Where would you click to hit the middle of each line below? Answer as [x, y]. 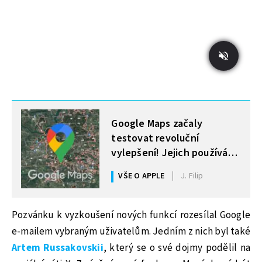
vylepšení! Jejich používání [174, 153]
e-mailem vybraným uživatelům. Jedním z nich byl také [131, 231]
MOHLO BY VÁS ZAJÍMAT [78, 111]
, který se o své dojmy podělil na [177, 248]
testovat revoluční [155, 138]
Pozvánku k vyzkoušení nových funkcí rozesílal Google [131, 215]
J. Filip [192, 176]
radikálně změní [148, 167]
